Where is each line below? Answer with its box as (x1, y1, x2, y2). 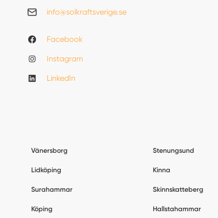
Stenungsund (152, 146, 194, 155)
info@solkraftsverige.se (47, 7, 127, 17)
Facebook (47, 35, 83, 44)
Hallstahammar (152, 205, 201, 214)
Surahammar (31, 185, 73, 194)
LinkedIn (47, 73, 75, 83)
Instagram (47, 54, 83, 64)
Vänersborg (31, 146, 68, 155)
